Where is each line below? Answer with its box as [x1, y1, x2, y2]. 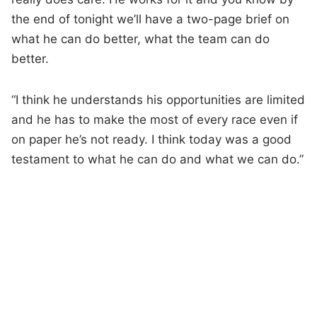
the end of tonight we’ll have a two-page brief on [11, 12, 290, 27]
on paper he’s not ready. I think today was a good [11, 132, 292, 147]
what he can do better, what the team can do [11, 32, 270, 47]
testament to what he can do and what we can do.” [11, 152, 304, 167]
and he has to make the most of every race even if [11, 113, 299, 127]
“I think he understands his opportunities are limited [11, 93, 306, 108]
